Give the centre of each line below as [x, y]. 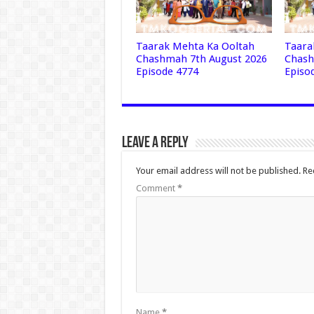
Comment [156, 189]
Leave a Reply [155, 144]
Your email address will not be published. [218, 171]
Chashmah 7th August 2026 [201, 59]
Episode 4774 [167, 72]
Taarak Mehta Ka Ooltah [195, 47]
